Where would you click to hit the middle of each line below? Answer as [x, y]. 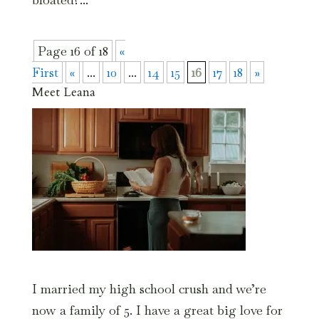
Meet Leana [63, 92]
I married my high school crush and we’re [149, 288]
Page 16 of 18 [73, 51]
